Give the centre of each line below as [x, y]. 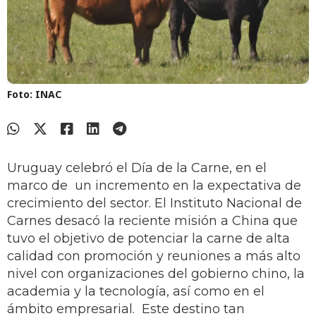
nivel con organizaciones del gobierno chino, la [156, 274]
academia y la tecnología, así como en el [136, 292]
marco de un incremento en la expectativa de [154, 186]
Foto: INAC [34, 95]
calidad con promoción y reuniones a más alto [154, 256]
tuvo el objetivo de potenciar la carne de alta [148, 239]
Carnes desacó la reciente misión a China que [152, 221]
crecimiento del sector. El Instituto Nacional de [154, 203]
